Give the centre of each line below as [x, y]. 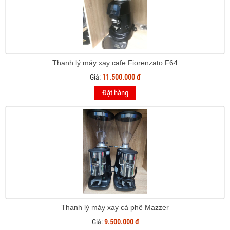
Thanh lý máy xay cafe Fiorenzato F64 [115, 63]
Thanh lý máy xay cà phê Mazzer [115, 208]
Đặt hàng [115, 93]
